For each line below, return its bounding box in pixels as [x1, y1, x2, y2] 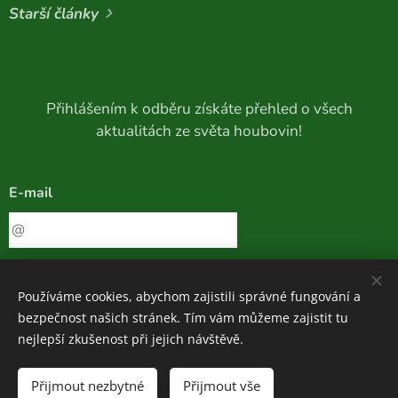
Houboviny [129, 362, 190, 378]
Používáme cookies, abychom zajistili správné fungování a [18, 288, 361, 305]
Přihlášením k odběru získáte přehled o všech [45, 99, 353, 119]
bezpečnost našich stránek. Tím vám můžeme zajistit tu [18, 309, 348, 326]
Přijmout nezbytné [31, 377, 144, 394]
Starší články [9, 4, 99, 24]
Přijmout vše [183, 377, 260, 394]
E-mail [9, 183, 52, 203]
